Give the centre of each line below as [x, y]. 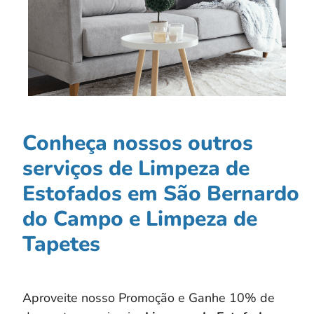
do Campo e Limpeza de [140, 219]
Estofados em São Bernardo [161, 194]
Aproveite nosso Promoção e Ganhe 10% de [149, 298]
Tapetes [61, 245]
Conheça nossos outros [138, 144]
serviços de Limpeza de [136, 169]
